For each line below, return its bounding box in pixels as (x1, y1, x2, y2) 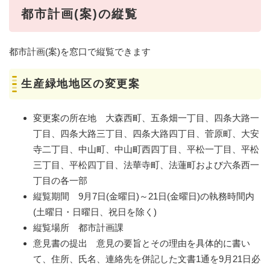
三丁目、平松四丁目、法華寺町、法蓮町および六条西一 (33, 159, 259, 170)
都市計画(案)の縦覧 (21, 7, 138, 20)
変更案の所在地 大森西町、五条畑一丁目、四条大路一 (33, 112, 259, 123)
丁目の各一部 (33, 175, 87, 186)
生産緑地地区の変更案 (21, 77, 140, 90)
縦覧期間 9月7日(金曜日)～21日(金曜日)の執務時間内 (33, 190, 254, 201)
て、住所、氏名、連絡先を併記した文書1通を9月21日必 (33, 253, 260, 264)
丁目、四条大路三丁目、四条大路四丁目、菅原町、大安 (33, 128, 259, 139)
